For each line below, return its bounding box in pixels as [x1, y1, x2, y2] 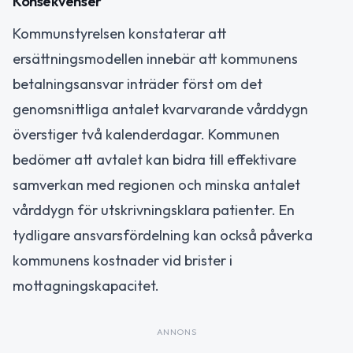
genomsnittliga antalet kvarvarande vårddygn [13, 99, 308, 118]
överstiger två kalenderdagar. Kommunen [13, 124, 280, 143]
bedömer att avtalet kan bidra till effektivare [13, 150, 296, 169]
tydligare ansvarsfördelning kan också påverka [13, 225, 313, 244]
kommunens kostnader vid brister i [13, 251, 232, 269]
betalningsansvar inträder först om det [13, 74, 262, 93]
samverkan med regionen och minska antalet [13, 175, 300, 194]
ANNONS [156, 325, 197, 337]
